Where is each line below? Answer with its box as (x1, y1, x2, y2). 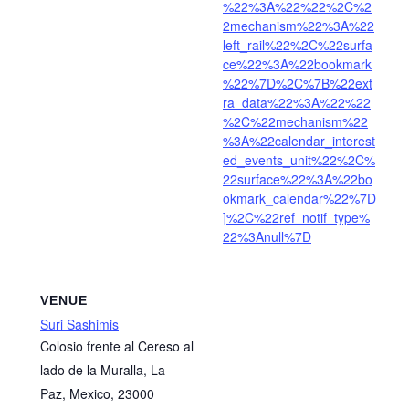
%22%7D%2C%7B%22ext (223, 74, 372, 93)
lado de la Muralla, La (40, 361, 165, 380)
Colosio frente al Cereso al (40, 337, 194, 356)
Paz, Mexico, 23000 (40, 384, 154, 404)
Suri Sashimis (40, 315, 119, 334)
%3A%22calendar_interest (223, 131, 375, 151)
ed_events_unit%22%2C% (223, 151, 375, 170)
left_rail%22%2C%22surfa (223, 36, 372, 55)
